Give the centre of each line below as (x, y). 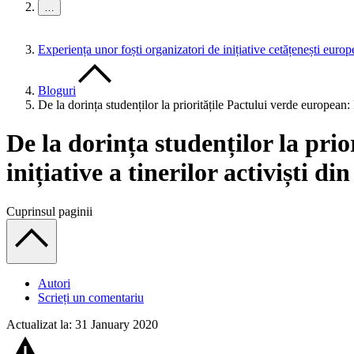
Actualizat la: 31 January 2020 (82, 324)
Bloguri (57, 90)
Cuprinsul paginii (49, 211)
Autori (54, 283)
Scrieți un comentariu (91, 297)
